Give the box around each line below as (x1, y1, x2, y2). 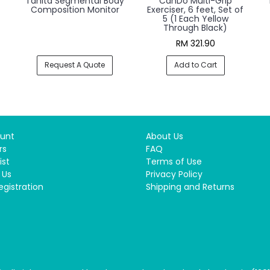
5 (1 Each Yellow (162, 13, 228, 25)
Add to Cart (174, 60, 217, 70)
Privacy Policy (145, 168, 202, 180)
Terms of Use (145, 155, 202, 168)
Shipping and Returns (145, 180, 234, 193)
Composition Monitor (30, 4, 119, 16)
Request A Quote (45, 60, 105, 70)
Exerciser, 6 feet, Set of (147, 4, 243, 16)
